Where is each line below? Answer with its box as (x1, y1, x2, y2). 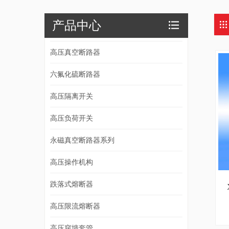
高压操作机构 (50, 157, 93, 166)
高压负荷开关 (50, 113, 93, 122)
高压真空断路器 (50, 48, 100, 56)
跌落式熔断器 (50, 179, 93, 188)
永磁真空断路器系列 (50, 135, 114, 144)
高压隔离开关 (50, 91, 93, 100)
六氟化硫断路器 (50, 70, 100, 78)
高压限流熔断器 (50, 201, 100, 210)
